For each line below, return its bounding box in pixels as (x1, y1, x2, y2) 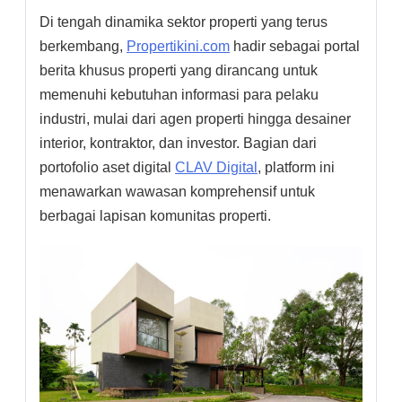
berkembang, (39, 38, 127, 54)
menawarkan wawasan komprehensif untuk (39, 183, 315, 199)
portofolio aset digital (39, 159, 175, 175)
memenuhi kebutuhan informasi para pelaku (39, 86, 319, 102)
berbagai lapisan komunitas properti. (39, 207, 271, 223)
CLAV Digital (175, 159, 258, 175)
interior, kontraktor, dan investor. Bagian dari (39, 135, 317, 151)
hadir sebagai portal (230, 38, 360, 54)
